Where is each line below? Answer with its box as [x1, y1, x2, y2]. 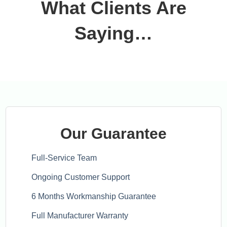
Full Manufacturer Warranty [31, 211, 129, 220]
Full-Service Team [31, 154, 97, 162]
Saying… [74, 23, 153, 44]
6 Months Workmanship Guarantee [31, 192, 157, 201]
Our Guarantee [60, 125, 167, 142]
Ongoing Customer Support [31, 173, 130, 181]
